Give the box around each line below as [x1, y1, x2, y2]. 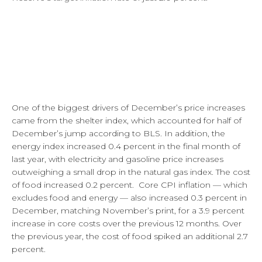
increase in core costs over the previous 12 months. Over [12, 218, 242, 229]
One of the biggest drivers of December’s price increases [12, 102, 245, 113]
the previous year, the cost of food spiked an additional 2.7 [12, 230, 248, 242]
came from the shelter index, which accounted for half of [12, 115, 242, 126]
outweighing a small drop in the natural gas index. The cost [12, 166, 250, 177]
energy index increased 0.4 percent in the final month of [12, 140, 240, 151]
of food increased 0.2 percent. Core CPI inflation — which [12, 179, 247, 190]
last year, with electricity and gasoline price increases [12, 153, 223, 164]
